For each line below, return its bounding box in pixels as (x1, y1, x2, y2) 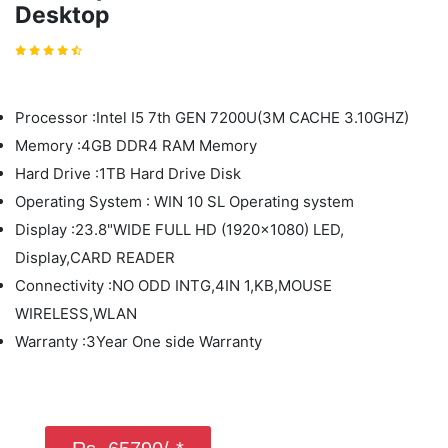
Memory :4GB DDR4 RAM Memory (15, 136, 257, 155)
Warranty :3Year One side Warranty (15, 332, 262, 351)
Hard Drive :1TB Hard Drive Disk (15, 164, 241, 183)
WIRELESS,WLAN (15, 304, 137, 323)
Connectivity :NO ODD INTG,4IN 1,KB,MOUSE (15, 276, 332, 295)
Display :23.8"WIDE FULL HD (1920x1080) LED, (15, 220, 344, 239)
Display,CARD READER (15, 248, 175, 267)
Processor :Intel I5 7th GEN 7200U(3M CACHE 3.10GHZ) (15, 108, 409, 127)
